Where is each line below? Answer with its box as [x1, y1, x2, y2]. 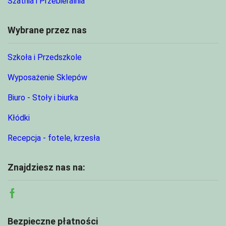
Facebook [12, 194, 56, 207]
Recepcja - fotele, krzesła [8, 133, 100, 143]
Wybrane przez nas [8, 25, 87, 36]
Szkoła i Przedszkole [8, 52, 82, 63]
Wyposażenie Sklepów [8, 73, 87, 83]
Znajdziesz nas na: [8, 162, 85, 173]
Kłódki [8, 113, 30, 123]
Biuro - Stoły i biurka [8, 93, 78, 103]
